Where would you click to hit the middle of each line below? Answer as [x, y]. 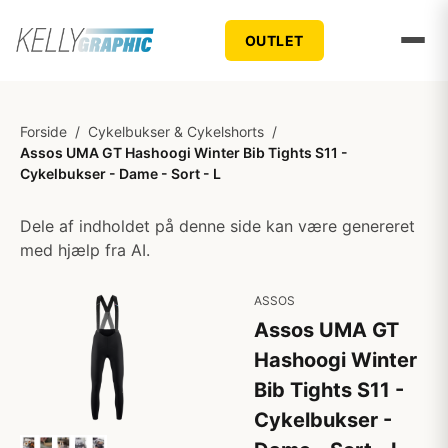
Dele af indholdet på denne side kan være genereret [217, 226]
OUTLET [274, 40]
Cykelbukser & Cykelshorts [176, 131]
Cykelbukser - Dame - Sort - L [120, 173]
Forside [43, 131]
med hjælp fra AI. [85, 250]
